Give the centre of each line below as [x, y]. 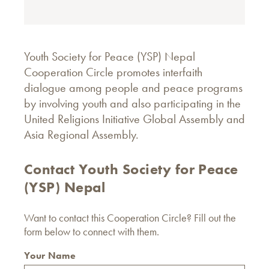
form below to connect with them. [92, 231]
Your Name [50, 255]
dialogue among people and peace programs [133, 88]
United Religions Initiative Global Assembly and [134, 119]
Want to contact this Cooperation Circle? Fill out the [130, 218]
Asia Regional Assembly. [81, 134]
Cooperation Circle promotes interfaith [113, 72]
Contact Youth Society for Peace [131, 169]
